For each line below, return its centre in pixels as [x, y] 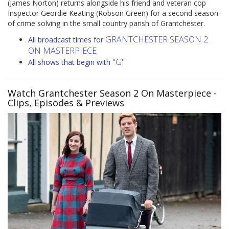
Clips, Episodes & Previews [66, 103]
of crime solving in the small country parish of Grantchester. [106, 24]
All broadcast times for [67, 40]
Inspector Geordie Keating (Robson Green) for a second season [113, 13]
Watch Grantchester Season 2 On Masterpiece [109, 93]
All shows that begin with [70, 62]
